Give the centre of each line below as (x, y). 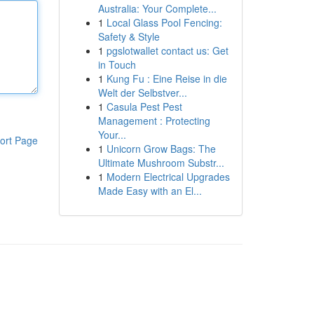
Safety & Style (129, 36)
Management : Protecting (154, 121)
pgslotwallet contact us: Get (167, 50)
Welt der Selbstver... (142, 93)
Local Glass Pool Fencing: (164, 22)
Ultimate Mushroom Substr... (161, 163)
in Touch (117, 64)
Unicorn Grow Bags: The (161, 149)
